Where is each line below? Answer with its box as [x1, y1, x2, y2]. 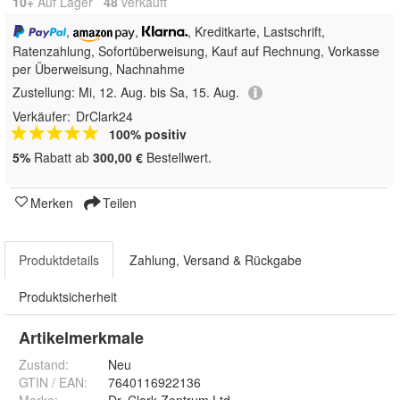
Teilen [99, 194, 137, 212]
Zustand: [19, 355, 69, 374]
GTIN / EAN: [19, 373, 87, 392]
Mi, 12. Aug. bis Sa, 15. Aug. [79, 82, 239, 101]
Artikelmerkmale [19, 326, 144, 350]
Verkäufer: [12, 107, 71, 126]
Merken [30, 194, 73, 212]
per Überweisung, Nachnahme [12, 59, 185, 78]
